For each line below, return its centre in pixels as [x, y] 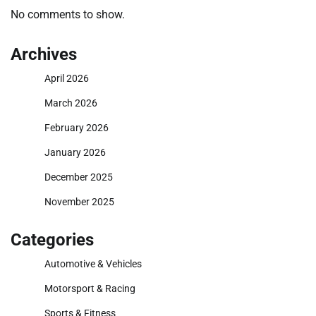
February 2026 [77, 128]
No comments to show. [68, 15]
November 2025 [79, 202]
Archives [44, 55]
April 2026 [67, 79]
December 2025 [79, 177]
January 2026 [75, 153]
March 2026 [71, 103]
